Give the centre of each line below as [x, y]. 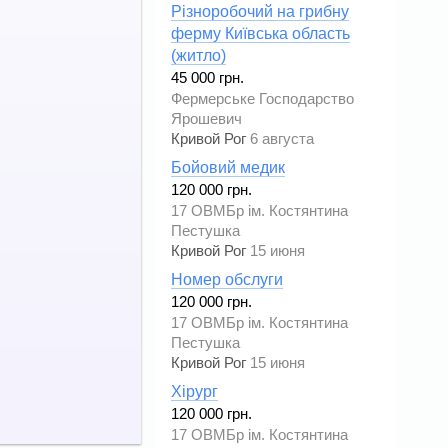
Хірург [194, 391]
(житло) [198, 55]
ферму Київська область [260, 33]
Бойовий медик [228, 167]
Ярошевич [206, 118]
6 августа [282, 138]
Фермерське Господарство [262, 98]
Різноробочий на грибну [260, 11]
